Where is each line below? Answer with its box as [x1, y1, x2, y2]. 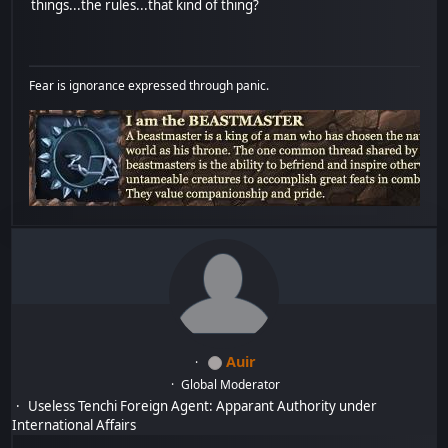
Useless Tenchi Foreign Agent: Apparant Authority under [28, 396, 378, 415]
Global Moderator [181, 375, 281, 393]
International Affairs [12, 415, 137, 434]
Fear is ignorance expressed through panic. [29, 76, 270, 94]
